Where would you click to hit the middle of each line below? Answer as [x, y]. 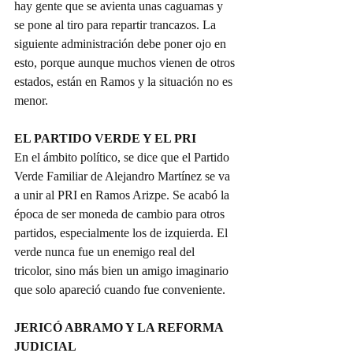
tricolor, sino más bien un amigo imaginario [123, 271]
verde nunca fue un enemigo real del [106, 252]
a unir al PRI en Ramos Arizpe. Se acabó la [123, 195]
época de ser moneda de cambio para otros [121, 214]
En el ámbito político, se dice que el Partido [123, 158]
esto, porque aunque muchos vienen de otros [126, 63]
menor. [31, 101]
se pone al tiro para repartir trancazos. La [117, 25]
